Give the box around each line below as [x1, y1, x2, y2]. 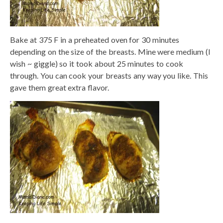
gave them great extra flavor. [10, 82, 110, 92]
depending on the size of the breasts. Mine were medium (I [10, 46, 211, 56]
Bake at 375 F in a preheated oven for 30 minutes [10, 34, 179, 44]
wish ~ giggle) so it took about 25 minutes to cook [10, 58, 183, 68]
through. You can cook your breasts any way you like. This [10, 70, 208, 80]
